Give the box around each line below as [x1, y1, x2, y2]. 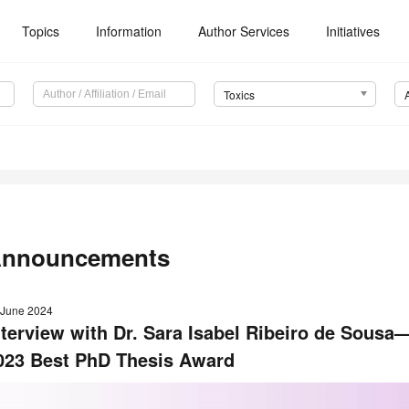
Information [96, 22, 163, 40]
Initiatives [326, 22, 381, 40]
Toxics [223, 87, 255, 103]
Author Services [198, 22, 290, 40]
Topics [22, 22, 60, 40]
